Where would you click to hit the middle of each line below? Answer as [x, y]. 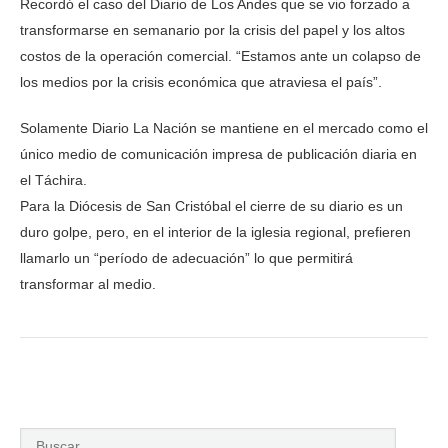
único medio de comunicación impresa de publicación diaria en [218, 153]
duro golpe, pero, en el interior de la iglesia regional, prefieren [215, 231]
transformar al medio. [88, 283]
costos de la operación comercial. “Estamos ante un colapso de [220, 55]
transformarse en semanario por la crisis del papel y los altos [212, 29]
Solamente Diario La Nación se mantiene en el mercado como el [224, 127]
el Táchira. [53, 179]
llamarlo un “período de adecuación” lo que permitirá [186, 257]
